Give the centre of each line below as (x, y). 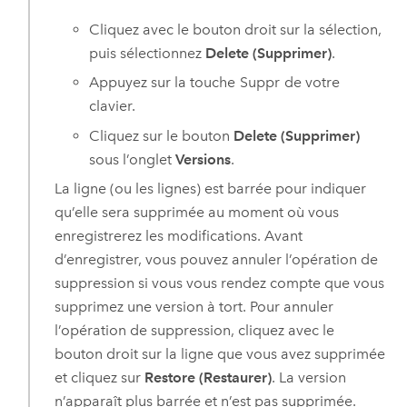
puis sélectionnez (148, 53)
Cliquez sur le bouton (162, 135)
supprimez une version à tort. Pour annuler (194, 307)
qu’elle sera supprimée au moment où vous (196, 213)
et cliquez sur (99, 378)
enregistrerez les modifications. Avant (178, 236)
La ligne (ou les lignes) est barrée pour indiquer (210, 189)
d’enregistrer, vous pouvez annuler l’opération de (216, 260)
